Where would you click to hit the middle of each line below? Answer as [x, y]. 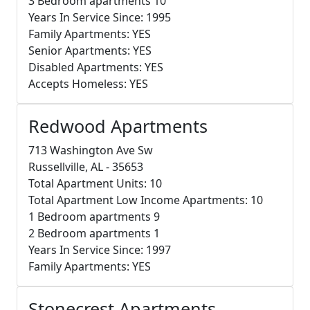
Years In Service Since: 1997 [100, 249]
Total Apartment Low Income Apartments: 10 [146, 200]
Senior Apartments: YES [90, 50]
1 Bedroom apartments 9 [94, 216]
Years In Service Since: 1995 [100, 17]
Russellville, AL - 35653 [86, 166]
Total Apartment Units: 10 [95, 183]
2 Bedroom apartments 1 [94, 233]
